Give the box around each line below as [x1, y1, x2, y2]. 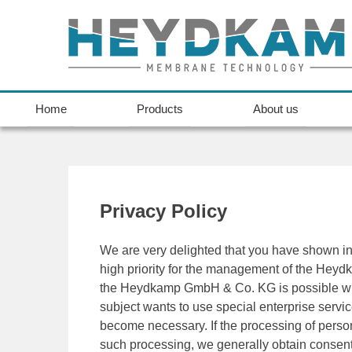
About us [252, 102, 299, 115]
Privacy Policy [100, 200, 227, 222]
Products [136, 102, 183, 115]
